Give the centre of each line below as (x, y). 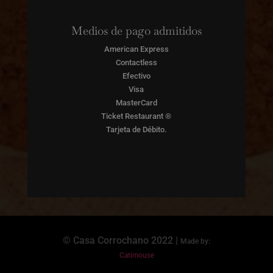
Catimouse (136, 255)
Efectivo (136, 76)
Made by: (195, 241)
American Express (136, 49)
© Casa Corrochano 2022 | (122, 240)
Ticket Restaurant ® (136, 116)
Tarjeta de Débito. (136, 129)
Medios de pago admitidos (136, 30)
